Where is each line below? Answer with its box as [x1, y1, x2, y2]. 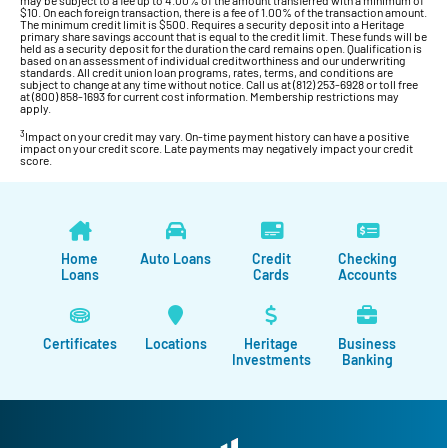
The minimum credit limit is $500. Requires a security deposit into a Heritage [20, 16, 404, 31]
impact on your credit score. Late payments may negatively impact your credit [20, 140, 413, 155]
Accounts [337, 266, 397, 284]
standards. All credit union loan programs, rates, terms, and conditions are [20, 64, 393, 79]
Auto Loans [140, 250, 212, 268]
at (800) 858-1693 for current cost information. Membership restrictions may [20, 88, 399, 103]
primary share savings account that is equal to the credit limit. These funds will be [20, 28, 427, 43]
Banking [341, 351, 393, 369]
